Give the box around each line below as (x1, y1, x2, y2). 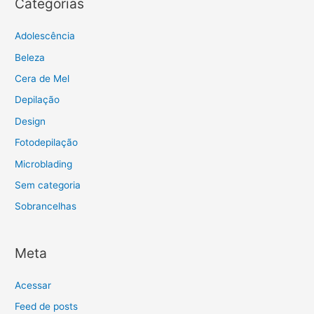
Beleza (15, 51, 46, 63)
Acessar (15, 279, 52, 291)
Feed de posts (15, 301, 78, 313)
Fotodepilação (15, 137, 78, 149)
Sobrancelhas (15, 200, 77, 212)
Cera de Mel (15, 72, 70, 84)
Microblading (15, 158, 73, 170)
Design (15, 115, 46, 127)
